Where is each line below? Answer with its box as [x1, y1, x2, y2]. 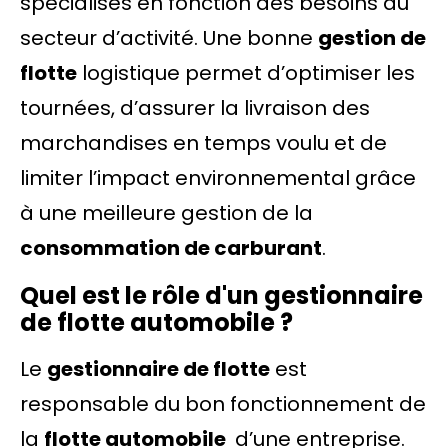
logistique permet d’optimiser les [77, 59, 415, 87]
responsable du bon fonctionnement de [20, 390, 426, 418]
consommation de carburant [20, 234, 322, 262]
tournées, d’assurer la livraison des [20, 94, 370, 122]
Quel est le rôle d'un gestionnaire [20, 279, 423, 312]
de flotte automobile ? [20, 306, 293, 339]
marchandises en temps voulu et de [20, 129, 387, 157]
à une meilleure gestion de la [20, 199, 313, 227]
